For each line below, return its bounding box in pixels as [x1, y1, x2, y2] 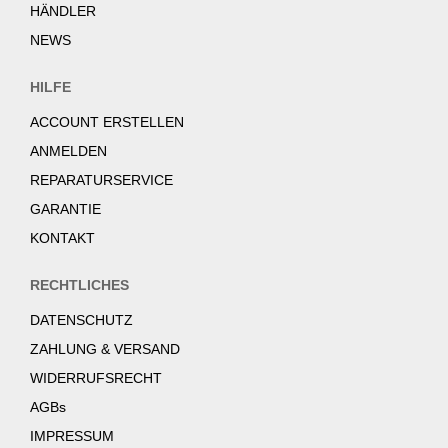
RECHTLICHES [30, 277, 129, 294]
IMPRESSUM [30, 428, 114, 445]
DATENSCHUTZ [30, 312, 133, 329]
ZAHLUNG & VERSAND [30, 341, 180, 358]
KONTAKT [30, 230, 95, 247]
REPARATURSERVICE [30, 172, 173, 189]
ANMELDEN [30, 143, 107, 160]
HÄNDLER [30, 3, 96, 20]
